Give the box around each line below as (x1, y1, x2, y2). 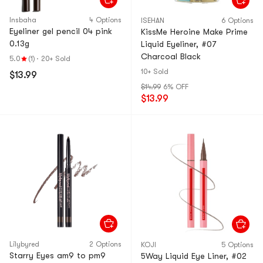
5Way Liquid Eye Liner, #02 (141, 251, 247, 261)
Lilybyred (9, 240, 39, 248)
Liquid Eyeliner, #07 (141, 39, 216, 49)
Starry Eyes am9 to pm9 (9, 251, 106, 260)
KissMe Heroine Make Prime (141, 27, 248, 36)
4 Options (89, 16, 122, 24)
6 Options (221, 16, 254, 25)
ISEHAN (141, 16, 164, 25)
